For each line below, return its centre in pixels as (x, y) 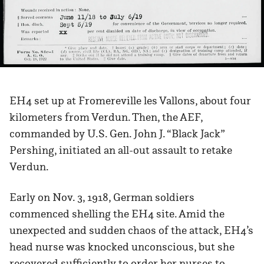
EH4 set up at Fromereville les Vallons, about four (130, 101)
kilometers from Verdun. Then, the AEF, (106, 117)
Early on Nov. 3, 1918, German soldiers (102, 197)
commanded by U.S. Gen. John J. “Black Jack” (117, 134)
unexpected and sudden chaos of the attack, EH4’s (131, 230)
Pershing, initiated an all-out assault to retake (121, 150)
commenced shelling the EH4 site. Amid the (117, 214)
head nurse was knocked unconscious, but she (122, 247)
